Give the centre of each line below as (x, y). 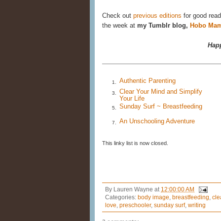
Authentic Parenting (147, 81)
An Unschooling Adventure (157, 121)
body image (153, 197)
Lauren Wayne (133, 189)
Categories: (121, 197)
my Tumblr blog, (164, 26)
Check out (118, 16)
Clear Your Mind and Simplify (161, 92)
